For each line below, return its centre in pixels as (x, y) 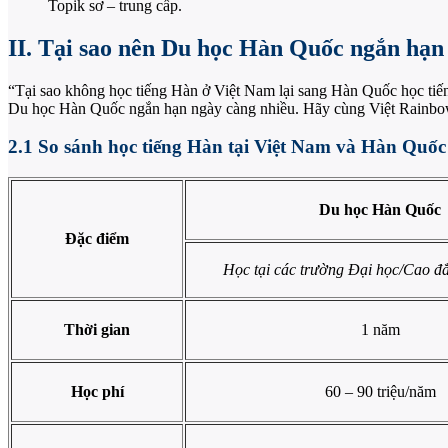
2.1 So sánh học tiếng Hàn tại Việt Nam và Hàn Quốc (227, 147)
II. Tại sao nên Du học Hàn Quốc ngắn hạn (226, 47)
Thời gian (97, 330)
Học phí (97, 392)
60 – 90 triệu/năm (380, 392)
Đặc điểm (97, 239)
